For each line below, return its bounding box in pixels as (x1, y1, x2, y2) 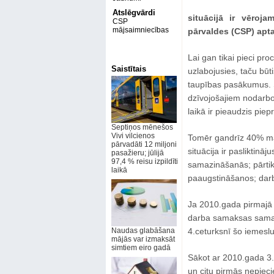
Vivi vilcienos (111, 131, 155, 140)
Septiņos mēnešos (111, 123, 173, 131)
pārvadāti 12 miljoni (111, 140, 177, 149)
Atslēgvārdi (112, 8, 155, 17)
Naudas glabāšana (111, 226, 175, 235)
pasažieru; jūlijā (111, 149, 164, 157)
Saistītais (111, 64, 146, 73)
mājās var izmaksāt (111, 235, 175, 243)
